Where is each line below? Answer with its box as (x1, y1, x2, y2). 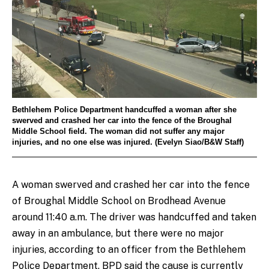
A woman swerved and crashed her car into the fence (12, 178, 250, 190)
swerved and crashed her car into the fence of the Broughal (12, 116, 232, 125)
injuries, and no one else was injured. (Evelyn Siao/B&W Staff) (12, 138, 244, 147)
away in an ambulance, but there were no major (12, 227, 224, 239)
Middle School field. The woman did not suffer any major (12, 127, 225, 136)
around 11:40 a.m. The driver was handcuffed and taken (12, 211, 256, 223)
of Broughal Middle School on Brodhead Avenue (12, 195, 226, 207)
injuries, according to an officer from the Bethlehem (12, 243, 246, 255)
